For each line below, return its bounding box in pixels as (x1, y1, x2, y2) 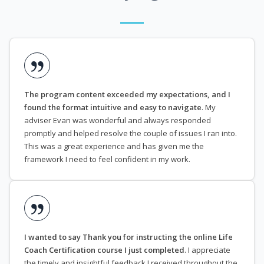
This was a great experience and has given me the (24, 140, 204, 151)
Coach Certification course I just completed (24, 244, 184, 255)
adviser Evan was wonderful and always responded (24, 114, 211, 126)
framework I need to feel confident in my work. (24, 153, 190, 164)
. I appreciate (184, 244, 230, 255)
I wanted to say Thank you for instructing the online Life (24, 231, 233, 242)
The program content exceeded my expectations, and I (24, 88, 230, 100)
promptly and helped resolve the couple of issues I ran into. (24, 127, 237, 138)
